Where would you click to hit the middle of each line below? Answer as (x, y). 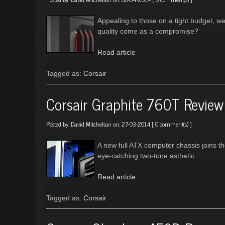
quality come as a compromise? (148, 31)
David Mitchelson (91, 124)
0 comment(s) (172, 124)
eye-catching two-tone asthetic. (147, 156)
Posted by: (59, 124)
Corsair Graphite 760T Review (135, 104)
